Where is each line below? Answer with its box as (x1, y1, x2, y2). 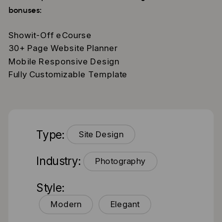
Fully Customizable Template (8, 69, 128, 80)
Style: (36, 181, 64, 195)
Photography (95, 156, 146, 166)
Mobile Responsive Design (8, 56, 119, 67)
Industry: (36, 154, 81, 168)
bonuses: (8, 4, 42, 17)
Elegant (110, 199, 140, 210)
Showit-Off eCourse (8, 30, 92, 41)
